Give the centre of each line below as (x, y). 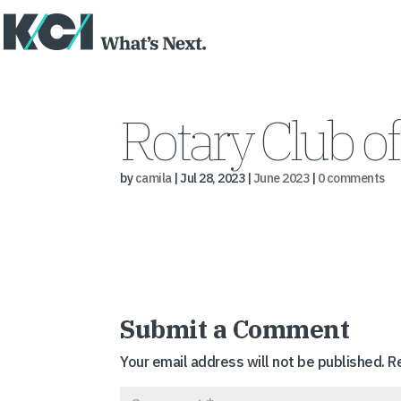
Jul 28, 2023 (213, 178)
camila (153, 178)
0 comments (351, 178)
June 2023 (281, 178)
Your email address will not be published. (252, 362)
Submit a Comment (235, 329)
